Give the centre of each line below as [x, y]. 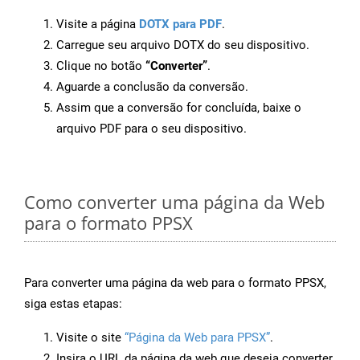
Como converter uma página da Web [174, 202]
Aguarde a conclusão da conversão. [152, 87]
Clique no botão [101, 66]
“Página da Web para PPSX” [197, 338]
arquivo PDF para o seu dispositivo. [151, 129]
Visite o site [90, 338]
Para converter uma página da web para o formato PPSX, [175, 283]
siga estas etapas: [73, 304]
